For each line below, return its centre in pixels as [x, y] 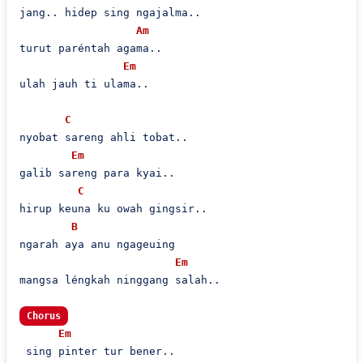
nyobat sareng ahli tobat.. [103, 137]
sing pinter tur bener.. [97, 351]
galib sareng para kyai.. [97, 173]
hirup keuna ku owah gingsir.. [113, 209]
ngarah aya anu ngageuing [97, 244]
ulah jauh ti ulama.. [84, 84]
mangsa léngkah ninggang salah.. [120, 280]
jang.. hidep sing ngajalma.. [110, 13]
